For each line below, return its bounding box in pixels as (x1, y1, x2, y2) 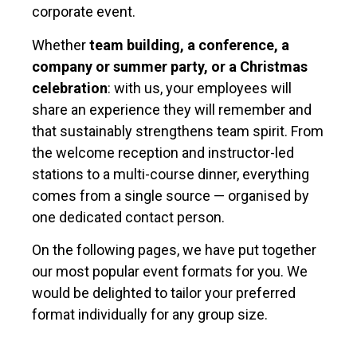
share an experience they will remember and (32, 100, 312, 118)
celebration (32, 79, 108, 96)
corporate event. (32, 3, 135, 21)
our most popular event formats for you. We (32, 263, 308, 280)
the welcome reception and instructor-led (32, 143, 294, 161)
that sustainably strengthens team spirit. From (32, 122, 324, 139)
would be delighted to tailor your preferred (32, 284, 296, 302)
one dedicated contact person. (32, 208, 225, 226)
